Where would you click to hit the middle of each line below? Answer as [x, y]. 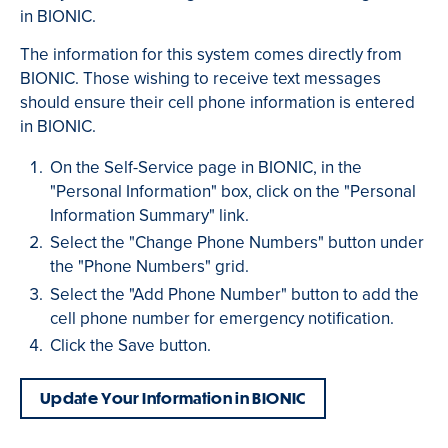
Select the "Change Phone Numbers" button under [237, 243]
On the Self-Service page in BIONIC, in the [206, 167]
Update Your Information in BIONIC [173, 398]
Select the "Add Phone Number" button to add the [235, 294]
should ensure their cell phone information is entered [217, 102]
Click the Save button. [131, 345]
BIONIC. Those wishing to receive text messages [200, 78]
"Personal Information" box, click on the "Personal [233, 191]
